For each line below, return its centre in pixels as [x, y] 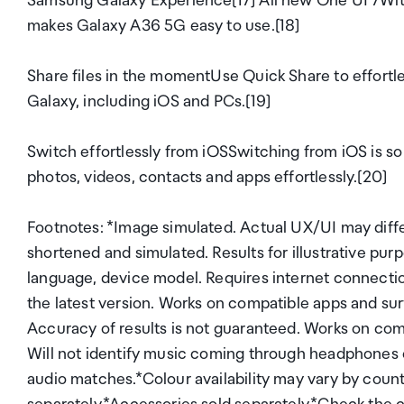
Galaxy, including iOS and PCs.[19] [149, 102]
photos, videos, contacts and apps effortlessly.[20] [207, 178]
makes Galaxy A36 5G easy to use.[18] [164, 26]
